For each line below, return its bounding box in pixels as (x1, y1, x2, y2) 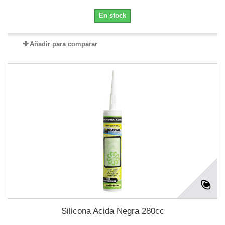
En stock (99, 12, 126, 20)
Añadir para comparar (29, 40, 97, 48)
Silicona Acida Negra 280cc (61, 206, 164, 216)
